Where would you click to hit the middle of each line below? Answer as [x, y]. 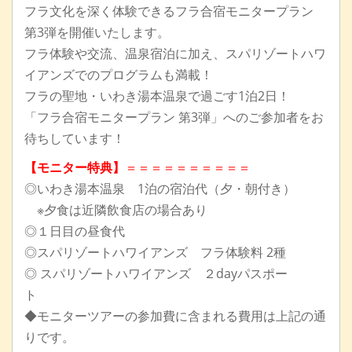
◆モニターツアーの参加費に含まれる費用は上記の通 [175, 316]
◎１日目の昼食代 [75, 231]
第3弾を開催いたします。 [97, 32]
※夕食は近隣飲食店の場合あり [116, 210]
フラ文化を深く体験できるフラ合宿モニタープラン [169, 11]
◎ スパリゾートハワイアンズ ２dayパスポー [156, 273]
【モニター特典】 [75, 167]
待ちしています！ [75, 138]
